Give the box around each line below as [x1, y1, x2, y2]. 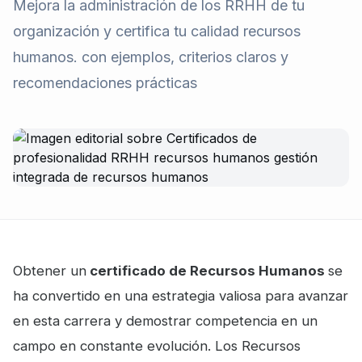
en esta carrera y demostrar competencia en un [13, 313, 318, 329]
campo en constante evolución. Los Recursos [13, 338, 301, 354]
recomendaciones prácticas [13, 74, 197, 91]
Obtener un [13, 263, 86, 279]
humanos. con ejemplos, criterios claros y [13, 48, 288, 65]
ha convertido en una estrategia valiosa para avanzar [13, 288, 348, 304]
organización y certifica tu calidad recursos [13, 23, 301, 40]
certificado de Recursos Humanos [86, 263, 328, 279]
